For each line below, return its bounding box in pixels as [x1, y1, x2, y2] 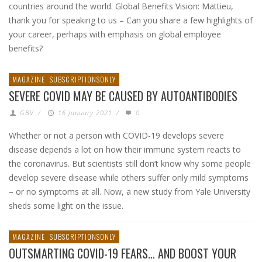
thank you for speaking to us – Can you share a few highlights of [9, 15, 253, 26]
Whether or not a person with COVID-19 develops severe [9, 130, 224, 141]
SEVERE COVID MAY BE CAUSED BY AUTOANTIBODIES [9, 87, 237, 105]
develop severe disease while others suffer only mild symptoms [9, 172, 249, 183]
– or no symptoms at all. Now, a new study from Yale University [9, 186, 250, 197]
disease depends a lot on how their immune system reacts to [9, 144, 241, 155]
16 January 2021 [57, 108, 112, 117]
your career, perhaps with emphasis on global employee [9, 29, 221, 40]
